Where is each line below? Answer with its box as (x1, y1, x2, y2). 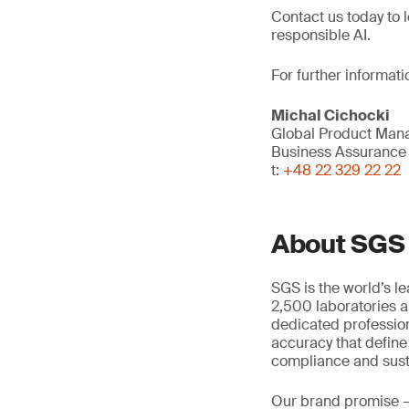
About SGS (271, 227, 405, 261)
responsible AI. (271, 26, 371, 45)
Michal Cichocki (271, 106, 390, 125)
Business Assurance (271, 142, 406, 162)
